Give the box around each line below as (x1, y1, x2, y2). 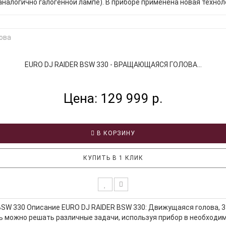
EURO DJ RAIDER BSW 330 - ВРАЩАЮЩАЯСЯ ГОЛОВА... (24, 60, 202, 69)
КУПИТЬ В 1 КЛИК (83, 154, 143, 161)
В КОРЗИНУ (95, 129, 135, 137)
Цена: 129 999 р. (64, 90, 162, 106)
